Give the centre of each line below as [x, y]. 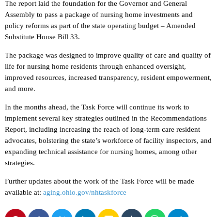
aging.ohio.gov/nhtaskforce [85, 193]
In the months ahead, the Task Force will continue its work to [97, 107]
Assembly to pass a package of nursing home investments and [99, 15]
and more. [20, 89]
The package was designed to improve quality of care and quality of [108, 55]
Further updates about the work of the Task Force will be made [100, 181]
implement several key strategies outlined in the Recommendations [106, 118]
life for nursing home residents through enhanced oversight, [95, 67]
